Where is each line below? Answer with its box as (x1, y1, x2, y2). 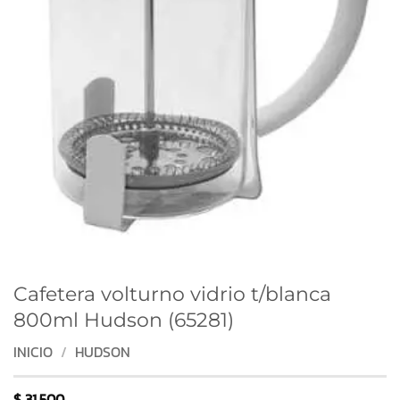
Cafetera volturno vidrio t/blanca (13, 281, 331, 307)
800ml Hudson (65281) (13, 307, 234, 333)
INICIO (13, 340, 53, 362)
